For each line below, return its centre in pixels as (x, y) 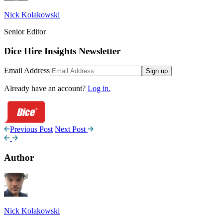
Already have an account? (46, 89)
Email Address (27, 71)
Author (19, 158)
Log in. (99, 89)
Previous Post (31, 129)
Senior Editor (25, 31)
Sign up (157, 71)
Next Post (71, 129)
